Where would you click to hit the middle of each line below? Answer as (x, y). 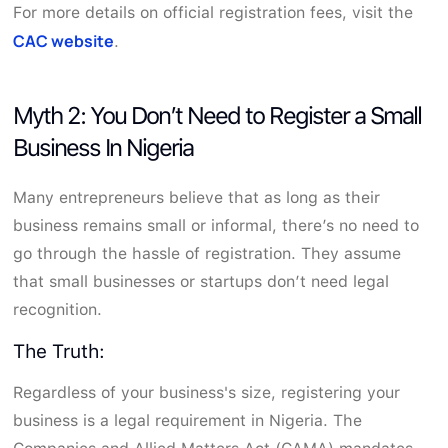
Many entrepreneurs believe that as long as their (197, 197)
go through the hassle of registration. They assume (207, 253)
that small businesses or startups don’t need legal (201, 281)
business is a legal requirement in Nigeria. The (188, 420)
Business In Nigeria (103, 147)
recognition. (58, 309)
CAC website (64, 40)
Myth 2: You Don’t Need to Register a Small (217, 115)
